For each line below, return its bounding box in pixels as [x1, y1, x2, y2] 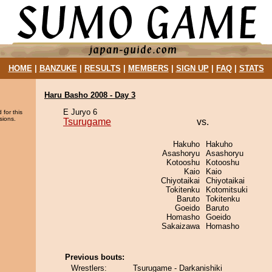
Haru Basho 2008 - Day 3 [44, 90, 135, 100]
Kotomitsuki [206, 185, 248, 194]
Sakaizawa [161, 222, 200, 231]
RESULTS [84, 64, 121, 73]
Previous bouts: [65, 253, 124, 262]
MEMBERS [127, 64, 169, 73]
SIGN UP [175, 64, 209, 73]
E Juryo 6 [63, 107, 97, 117]
